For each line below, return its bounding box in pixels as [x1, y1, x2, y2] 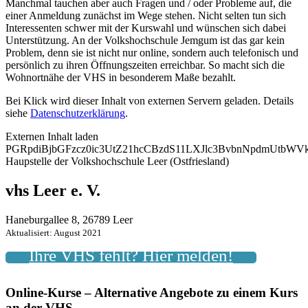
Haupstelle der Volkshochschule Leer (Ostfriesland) [5, 155, 229, 167]
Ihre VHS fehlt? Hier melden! [29, 245, 233, 265]
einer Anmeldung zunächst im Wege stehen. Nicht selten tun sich [5, 9, 286, 21]
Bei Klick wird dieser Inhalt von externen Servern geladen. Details [5, 94, 294, 107]
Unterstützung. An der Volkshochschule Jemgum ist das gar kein [5, 34, 285, 46]
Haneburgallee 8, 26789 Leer [5, 213, 133, 225]
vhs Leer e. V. [5, 181, 100, 199]
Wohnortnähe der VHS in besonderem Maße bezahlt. [5, 71, 236, 83]
